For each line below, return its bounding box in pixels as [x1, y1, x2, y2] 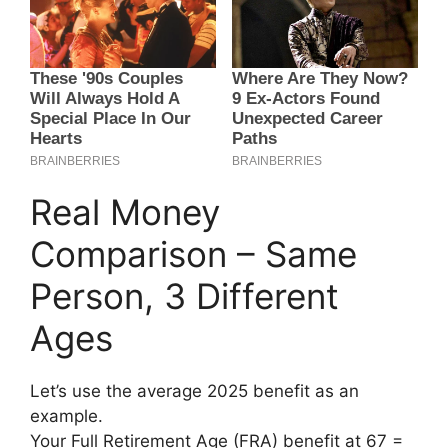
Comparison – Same [30, 232, 357, 275]
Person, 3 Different [30, 274, 339, 317]
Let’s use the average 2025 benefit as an [30, 380, 359, 401]
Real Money [30, 190, 220, 233]
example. [30, 405, 103, 426]
